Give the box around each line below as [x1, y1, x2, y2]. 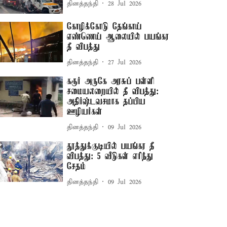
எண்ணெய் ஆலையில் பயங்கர [67, 32, 169, 43]
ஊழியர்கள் [67, 107, 103, 118]
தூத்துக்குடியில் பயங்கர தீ [67, 141, 155, 152]
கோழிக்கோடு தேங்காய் [67, 22, 142, 32]
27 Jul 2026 [108, 58, 142, 67]
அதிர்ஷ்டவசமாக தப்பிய [67, 97, 146, 107]
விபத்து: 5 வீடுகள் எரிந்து [67, 152, 154, 162]
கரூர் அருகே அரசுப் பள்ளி [67, 77, 155, 87]
